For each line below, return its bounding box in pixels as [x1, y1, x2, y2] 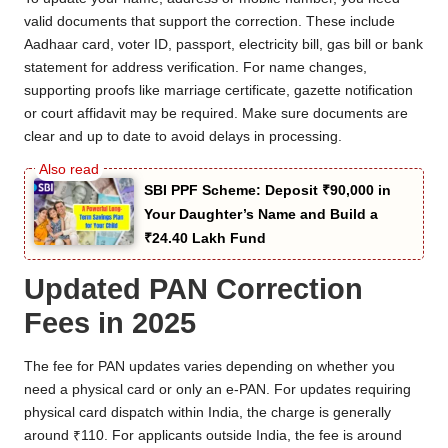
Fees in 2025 [24, 307, 196, 340]
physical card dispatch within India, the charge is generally [24, 404, 391, 420]
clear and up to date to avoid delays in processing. [24, 129, 342, 145]
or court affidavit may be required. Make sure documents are [24, 106, 408, 122]
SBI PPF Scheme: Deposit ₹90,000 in [144, 182, 391, 199]
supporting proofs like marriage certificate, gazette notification [24, 83, 413, 99]
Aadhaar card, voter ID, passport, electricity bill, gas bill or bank [24, 37, 423, 53]
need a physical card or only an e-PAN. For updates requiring [24, 381, 411, 397]
